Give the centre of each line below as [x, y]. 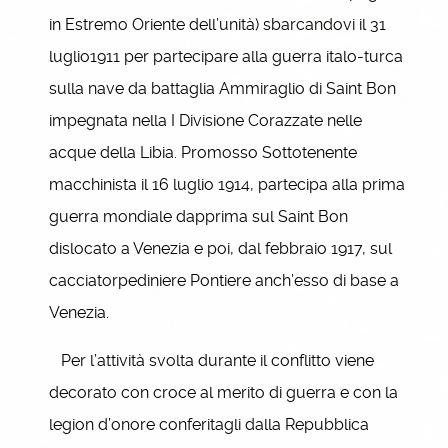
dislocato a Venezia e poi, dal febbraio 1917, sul [220, 248]
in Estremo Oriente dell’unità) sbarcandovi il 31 [217, 24]
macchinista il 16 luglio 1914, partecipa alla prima [227, 184]
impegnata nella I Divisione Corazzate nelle [205, 120]
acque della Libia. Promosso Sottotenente [203, 152]
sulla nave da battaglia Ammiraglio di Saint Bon [222, 88]
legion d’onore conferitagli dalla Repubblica [209, 424]
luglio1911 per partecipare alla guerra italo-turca [226, 56]
